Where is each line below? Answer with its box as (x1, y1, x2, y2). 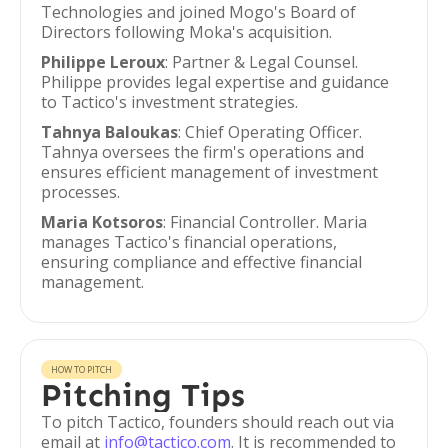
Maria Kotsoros (41, 211, 163, 233)
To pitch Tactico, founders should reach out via (41, 411, 394, 433)
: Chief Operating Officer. (178, 121, 362, 143)
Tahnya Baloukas (41, 121, 178, 143)
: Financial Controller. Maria (163, 211, 367, 233)
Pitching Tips (41, 376, 245, 414)
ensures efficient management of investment (41, 161, 378, 183)
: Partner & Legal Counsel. (165, 51, 358, 73)
